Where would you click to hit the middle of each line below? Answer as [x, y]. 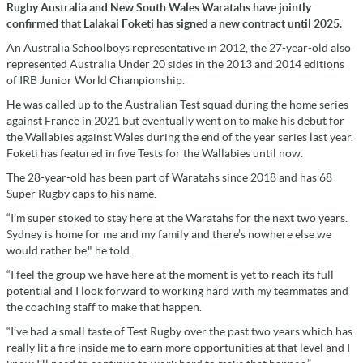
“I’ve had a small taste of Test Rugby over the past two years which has [179, 331]
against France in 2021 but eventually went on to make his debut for [175, 120]
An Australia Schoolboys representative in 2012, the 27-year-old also [179, 47]
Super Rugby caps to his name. [81, 193]
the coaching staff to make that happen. [104, 307]
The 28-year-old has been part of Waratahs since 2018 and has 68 [169, 177]
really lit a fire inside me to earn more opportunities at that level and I [178, 347]
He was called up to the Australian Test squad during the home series [177, 104]
